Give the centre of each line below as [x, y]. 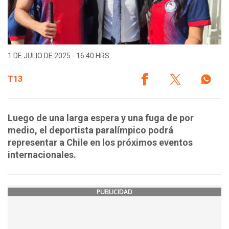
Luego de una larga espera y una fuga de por [101, 118]
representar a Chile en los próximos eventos [100, 143]
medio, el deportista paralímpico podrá [90, 130]
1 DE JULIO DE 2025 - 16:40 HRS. [59, 56]
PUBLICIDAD [114, 192]
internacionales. [42, 155]
